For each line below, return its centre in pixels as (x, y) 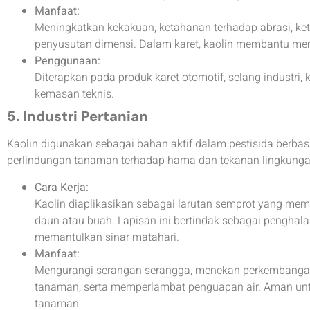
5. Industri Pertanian (77, 117)
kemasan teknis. (74, 94)
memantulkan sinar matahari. (107, 237)
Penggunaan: (67, 61)
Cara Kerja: (62, 187)
